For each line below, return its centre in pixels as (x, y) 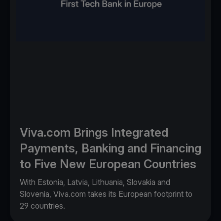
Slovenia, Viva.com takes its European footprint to (106, 194)
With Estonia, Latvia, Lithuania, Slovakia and (95, 182)
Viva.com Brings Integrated (94, 132)
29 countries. (42, 205)
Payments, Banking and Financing (110, 148)
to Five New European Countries (108, 164)
